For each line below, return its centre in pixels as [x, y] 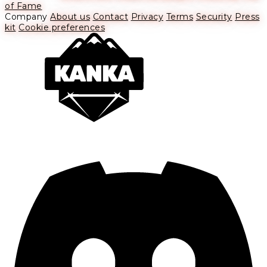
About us [70, 17]
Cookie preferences [62, 28]
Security [214, 17]
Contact [110, 17]
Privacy [147, 17]
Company [26, 17]
